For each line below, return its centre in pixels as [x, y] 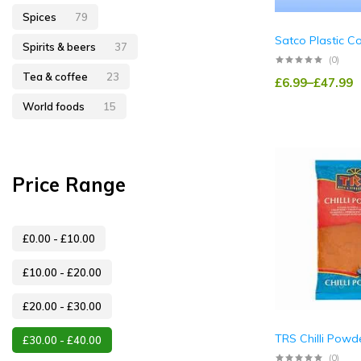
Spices [41, 17]
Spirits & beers [60, 46]
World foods [55, 106]
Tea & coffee [56, 76]
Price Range [69, 184]
